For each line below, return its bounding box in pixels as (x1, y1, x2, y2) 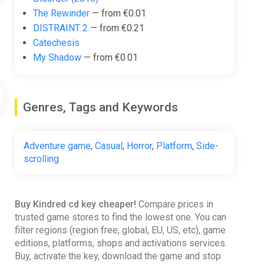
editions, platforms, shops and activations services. (14, 237, 227, 249)
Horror (126, 140, 152, 152)
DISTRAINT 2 (32, 22, 88, 34)
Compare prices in (136, 199, 213, 210)
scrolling (23, 153, 59, 165)
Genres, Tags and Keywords (22, 100, 178, 115)
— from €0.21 (87, 22, 144, 34)
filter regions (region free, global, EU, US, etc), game (14, 225, 226, 236)
